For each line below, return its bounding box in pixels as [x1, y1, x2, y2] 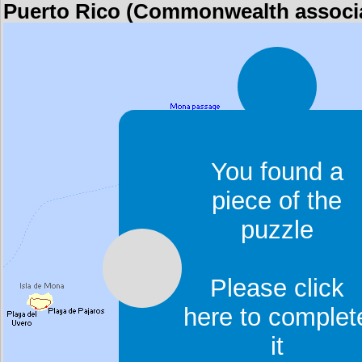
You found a [211, 158, 343, 187]
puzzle [241, 216, 314, 245]
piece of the [212, 187, 343, 216]
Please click [210, 274, 344, 303]
